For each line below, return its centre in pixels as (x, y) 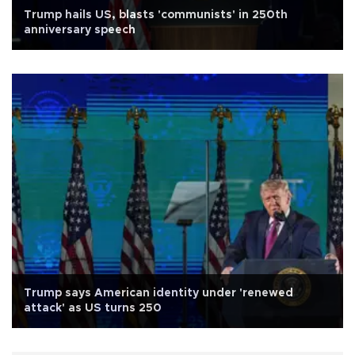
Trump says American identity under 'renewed (158, 294)
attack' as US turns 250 (93, 309)
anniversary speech (80, 31)
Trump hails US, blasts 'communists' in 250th (156, 15)
